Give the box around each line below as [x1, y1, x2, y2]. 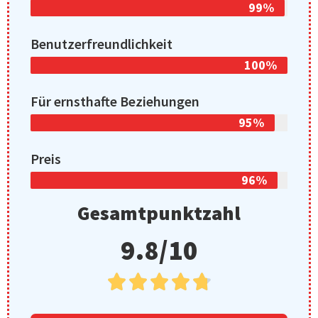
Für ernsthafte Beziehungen [31, 92, 199, 110]
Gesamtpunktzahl [77, 199, 241, 226]
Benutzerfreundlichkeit [31, 34, 172, 53]
